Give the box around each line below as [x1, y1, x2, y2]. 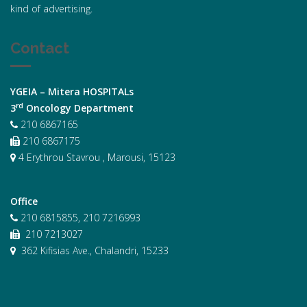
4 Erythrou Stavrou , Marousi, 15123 [16, 151, 175, 164]
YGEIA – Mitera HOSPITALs [10, 85, 134, 98]
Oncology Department [23, 101, 134, 114]
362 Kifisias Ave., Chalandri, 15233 [16, 244, 169, 257]
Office [10, 195, 38, 208]
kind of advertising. [10, 2, 93, 15]
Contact [10, 39, 69, 57]
